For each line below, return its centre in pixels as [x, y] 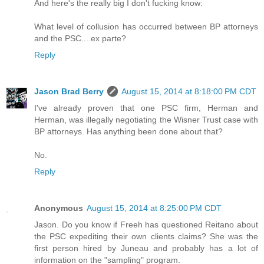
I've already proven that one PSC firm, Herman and [146, 108]
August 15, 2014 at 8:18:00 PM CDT [189, 91]
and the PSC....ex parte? [80, 38]
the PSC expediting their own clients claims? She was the [146, 236]
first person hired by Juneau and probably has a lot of [146, 248]
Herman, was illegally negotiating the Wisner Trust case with [146, 119]
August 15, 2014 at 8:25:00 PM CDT [154, 208]
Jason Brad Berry [69, 91]
